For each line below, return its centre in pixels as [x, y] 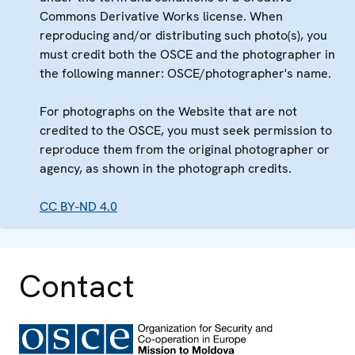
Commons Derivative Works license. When [161, 17]
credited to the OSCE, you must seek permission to [186, 131]
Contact [77, 286]
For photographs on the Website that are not [168, 112]
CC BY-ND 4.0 [78, 207]
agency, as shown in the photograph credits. [166, 169]
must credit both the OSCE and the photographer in [187, 55]
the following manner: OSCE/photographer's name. [185, 74]
